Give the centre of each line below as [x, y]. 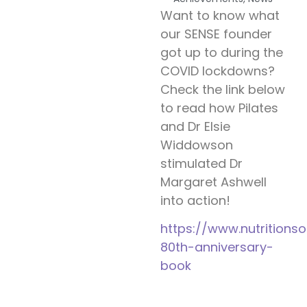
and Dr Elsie [195, 126]
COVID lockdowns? [218, 71]
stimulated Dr [201, 163]
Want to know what [220, 15]
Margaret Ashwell [213, 182]
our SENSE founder [216, 34]
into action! [195, 200]
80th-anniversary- [217, 247]
